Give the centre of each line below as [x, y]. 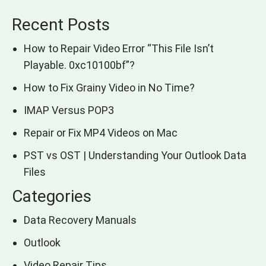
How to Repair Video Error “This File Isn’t [119, 49]
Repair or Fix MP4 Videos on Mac [102, 133]
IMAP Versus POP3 [69, 110]
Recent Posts [61, 25]
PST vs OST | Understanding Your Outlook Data [135, 156]
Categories [52, 197]
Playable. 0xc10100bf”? [79, 65]
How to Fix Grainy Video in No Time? [109, 88]
